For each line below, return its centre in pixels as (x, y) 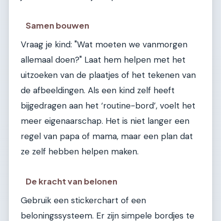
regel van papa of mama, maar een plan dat (107, 136)
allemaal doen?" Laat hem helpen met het (103, 60)
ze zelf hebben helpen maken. (80, 152)
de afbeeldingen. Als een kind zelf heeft (98, 91)
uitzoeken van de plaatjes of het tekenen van (108, 75)
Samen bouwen (58, 26)
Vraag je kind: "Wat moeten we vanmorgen (104, 45)
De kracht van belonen (72, 182)
